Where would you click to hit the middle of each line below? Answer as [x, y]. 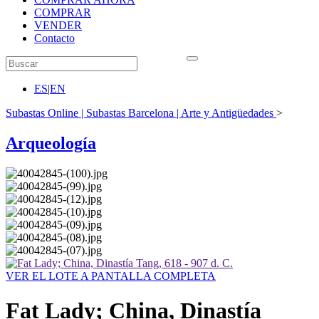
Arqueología [51, 143]
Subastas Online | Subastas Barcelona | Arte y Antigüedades [140, 113]
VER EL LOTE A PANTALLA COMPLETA [111, 276]
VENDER [58, 25]
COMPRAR [63, 12]
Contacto [54, 38]
